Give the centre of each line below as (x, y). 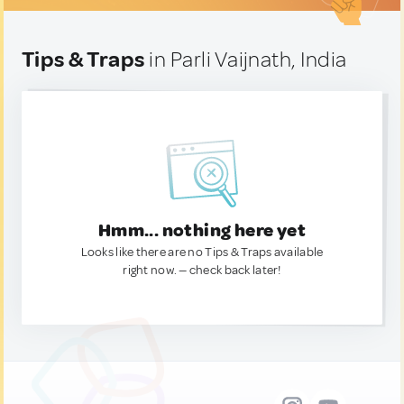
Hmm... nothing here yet (202, 230)
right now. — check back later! (202, 270)
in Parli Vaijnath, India (246, 60)
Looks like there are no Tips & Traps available (202, 252)
